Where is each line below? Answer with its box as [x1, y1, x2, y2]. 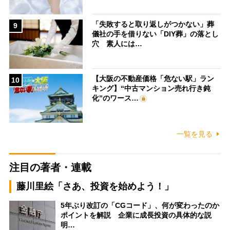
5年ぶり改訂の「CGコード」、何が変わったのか [60, 201, 219, 210]
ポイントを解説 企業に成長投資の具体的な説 [60, 211, 212, 220]
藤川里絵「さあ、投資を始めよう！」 [16, 181, 174, 192]
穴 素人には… [92, 40, 143, 48]
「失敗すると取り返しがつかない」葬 [92, 20, 215, 29]
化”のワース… [92, 93, 139, 102]
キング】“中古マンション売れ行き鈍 [92, 84, 211, 92]
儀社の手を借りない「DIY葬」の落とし [92, 30, 219, 39]
